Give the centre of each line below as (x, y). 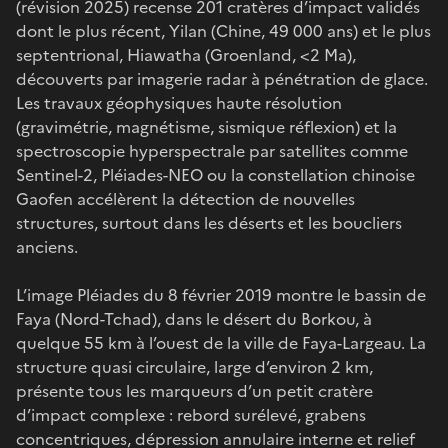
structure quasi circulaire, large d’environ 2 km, (194, 366)
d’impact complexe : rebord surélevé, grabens (191, 414)
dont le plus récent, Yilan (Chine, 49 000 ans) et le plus (223, 30)
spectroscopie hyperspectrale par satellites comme (212, 150)
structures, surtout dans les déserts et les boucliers (209, 222)
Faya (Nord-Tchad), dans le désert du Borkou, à (194, 318)
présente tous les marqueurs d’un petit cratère (194, 390)
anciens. (47, 246)
